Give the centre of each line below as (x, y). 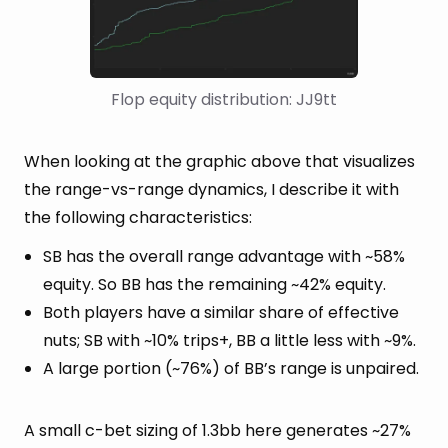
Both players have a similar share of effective (221, 312)
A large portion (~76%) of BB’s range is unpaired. (231, 368)
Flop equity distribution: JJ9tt (224, 99)
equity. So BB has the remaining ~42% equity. (214, 284)
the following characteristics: (138, 217)
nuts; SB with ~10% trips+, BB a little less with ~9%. (229, 340)
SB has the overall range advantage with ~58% (224, 256)
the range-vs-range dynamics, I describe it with (211, 189)
